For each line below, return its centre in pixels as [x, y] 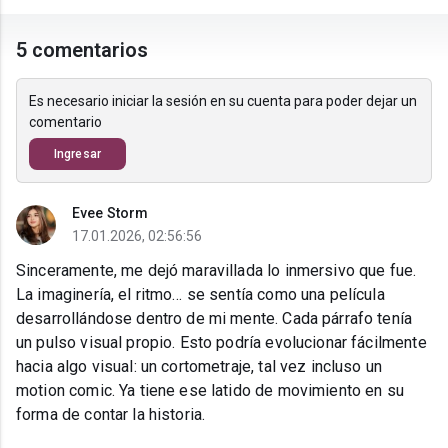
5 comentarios [82, 50]
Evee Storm [110, 213]
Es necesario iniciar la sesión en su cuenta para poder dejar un [223, 101]
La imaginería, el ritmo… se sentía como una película [200, 295]
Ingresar [77, 154]
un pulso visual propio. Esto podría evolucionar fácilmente [221, 343]
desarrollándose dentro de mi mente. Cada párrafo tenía [214, 319]
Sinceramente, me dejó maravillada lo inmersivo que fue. [216, 271]
